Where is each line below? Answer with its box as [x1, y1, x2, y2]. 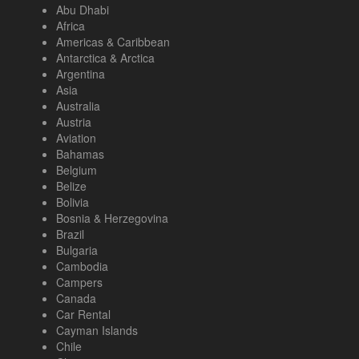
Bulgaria [56, 242, 98, 259]
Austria [56, 114, 91, 131]
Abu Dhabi [56, 2, 109, 18]
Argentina [56, 66, 105, 83]
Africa [56, 18, 85, 34]
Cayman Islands [56, 322, 138, 339]
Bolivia [56, 194, 89, 211]
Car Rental [56, 306, 111, 323]
